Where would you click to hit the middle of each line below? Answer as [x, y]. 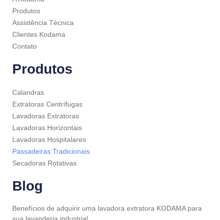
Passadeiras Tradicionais [51, 151]
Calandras [28, 93]
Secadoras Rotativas [44, 163]
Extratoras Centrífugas [47, 104]
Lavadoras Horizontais [47, 128]
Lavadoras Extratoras [46, 116]
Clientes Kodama [39, 35]
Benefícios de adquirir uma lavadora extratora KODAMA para [107, 208]
